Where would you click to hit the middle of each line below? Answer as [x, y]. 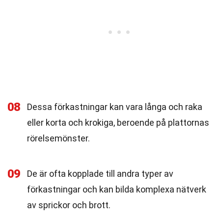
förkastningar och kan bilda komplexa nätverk [117, 189]
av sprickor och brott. [69, 205]
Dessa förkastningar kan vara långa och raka [115, 107]
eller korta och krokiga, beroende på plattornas [118, 123]
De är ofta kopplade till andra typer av [100, 174]
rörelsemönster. [58, 138]
